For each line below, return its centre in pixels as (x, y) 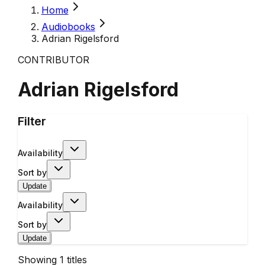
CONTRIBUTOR (53, 60)
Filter (32, 121)
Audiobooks (68, 27)
